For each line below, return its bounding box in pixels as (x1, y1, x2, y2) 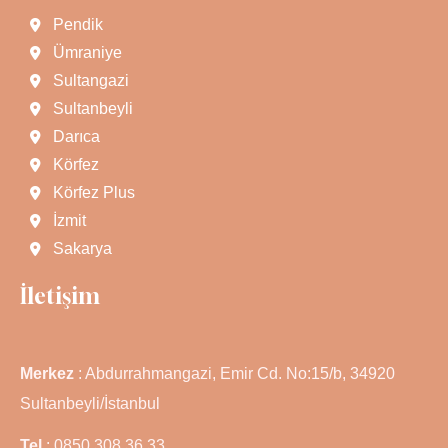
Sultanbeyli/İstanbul (20, 394, 160, 412)
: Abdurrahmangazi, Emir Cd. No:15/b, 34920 (74, 364, 395, 382)
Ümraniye (52, 43, 122, 61)
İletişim (20, 281, 100, 309)
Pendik (52, 15, 103, 33)
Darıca (52, 127, 100, 145)
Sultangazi (52, 71, 129, 89)
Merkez (20, 364, 74, 382)
